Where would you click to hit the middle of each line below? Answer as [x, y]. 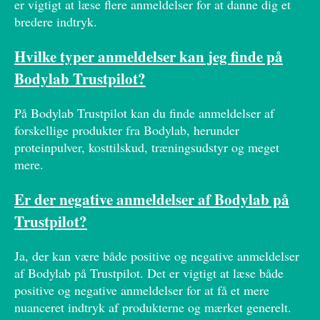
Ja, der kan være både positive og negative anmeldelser [157, 256]
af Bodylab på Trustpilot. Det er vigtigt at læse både [149, 273]
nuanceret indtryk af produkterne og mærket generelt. [153, 307]
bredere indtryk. [56, 21]
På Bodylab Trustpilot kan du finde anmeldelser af [144, 113]
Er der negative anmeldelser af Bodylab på [152, 199]
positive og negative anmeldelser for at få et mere [142, 290]
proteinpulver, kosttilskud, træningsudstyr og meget [147, 147]
